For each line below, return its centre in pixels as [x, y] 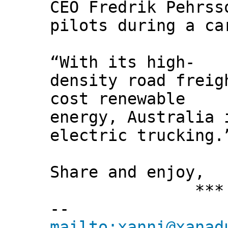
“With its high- [122, 62]
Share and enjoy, [127, 172]
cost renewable [118, 99]
